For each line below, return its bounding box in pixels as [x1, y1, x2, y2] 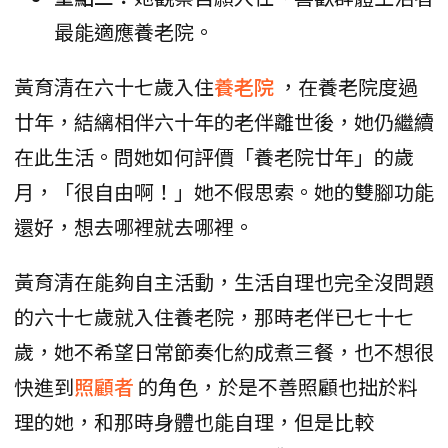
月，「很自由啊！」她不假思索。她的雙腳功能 [14, 177, 434, 207]
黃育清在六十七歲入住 [14, 72, 214, 102]
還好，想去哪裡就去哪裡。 [14, 212, 254, 242]
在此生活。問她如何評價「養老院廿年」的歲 [14, 142, 414, 172]
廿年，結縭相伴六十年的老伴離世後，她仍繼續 [14, 107, 434, 137]
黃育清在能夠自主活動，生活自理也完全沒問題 [14, 267, 434, 297]
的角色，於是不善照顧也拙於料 [138, 372, 418, 402]
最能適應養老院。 [54, 17, 214, 47]
